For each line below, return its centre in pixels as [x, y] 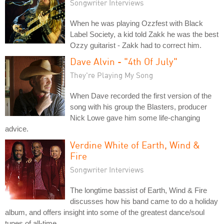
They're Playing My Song [111, 75]
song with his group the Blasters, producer [138, 106]
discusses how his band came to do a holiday [144, 201]
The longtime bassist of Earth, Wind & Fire [138, 190]
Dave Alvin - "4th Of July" [124, 61]
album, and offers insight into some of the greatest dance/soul [105, 212]
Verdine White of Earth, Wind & [135, 144]
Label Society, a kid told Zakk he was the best [144, 34]
